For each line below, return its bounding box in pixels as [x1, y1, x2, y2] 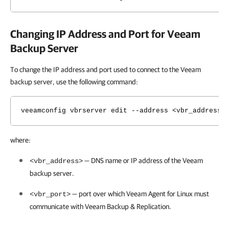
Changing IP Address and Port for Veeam [10, 28, 200, 40]
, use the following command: [53, 78, 138, 86]
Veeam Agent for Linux [126, 190, 193, 198]
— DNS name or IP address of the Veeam [83, 156, 203, 165]
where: [10, 136, 31, 144]
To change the [10, 65, 53, 74]
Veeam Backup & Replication [85, 202, 169, 211]
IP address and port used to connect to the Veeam [53, 65, 201, 74]
